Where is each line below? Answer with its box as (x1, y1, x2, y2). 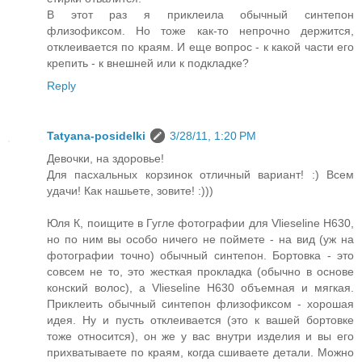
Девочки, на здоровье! (47, 152, 164, 166)
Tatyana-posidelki (47, 129, 145, 143)
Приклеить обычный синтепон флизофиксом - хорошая (47, 297, 354, 311)
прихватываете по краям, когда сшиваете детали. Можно (47, 346, 354, 360)
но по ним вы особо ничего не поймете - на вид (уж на (47, 233, 354, 246)
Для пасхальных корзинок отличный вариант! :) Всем (47, 168, 354, 182)
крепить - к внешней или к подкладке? (47, 57, 249, 70)
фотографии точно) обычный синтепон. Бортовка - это (47, 249, 354, 263)
